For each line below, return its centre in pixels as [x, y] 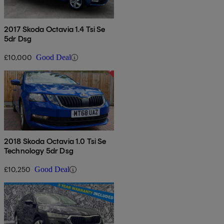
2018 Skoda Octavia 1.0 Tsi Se [55, 141]
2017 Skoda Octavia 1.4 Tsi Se [55, 29]
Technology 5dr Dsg [39, 151]
